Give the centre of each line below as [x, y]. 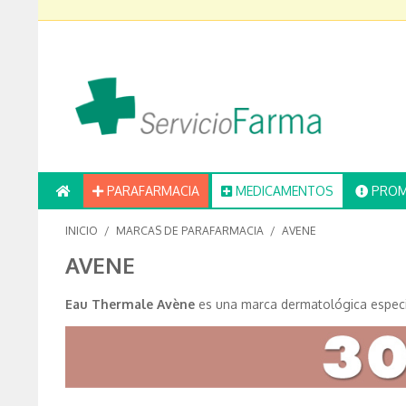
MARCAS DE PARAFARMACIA [190, 231]
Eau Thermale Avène [130, 304]
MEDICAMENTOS [283, 191]
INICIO [82, 231]
